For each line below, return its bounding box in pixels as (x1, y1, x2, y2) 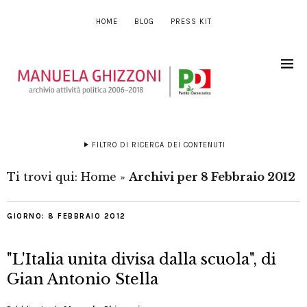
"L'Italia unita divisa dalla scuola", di (7, 250, 276, 269)
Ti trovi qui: (7, 170, 81, 184)
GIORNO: (7, 212, 48, 221)
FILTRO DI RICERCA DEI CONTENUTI (91, 140, 225, 150)
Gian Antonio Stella (7, 270, 158, 289)
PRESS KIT (170, 17, 212, 26)
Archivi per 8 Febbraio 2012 (129, 170, 295, 184)
